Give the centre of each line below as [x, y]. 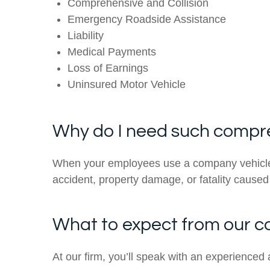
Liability [86, 35]
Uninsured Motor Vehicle [127, 84]
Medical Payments [112, 52]
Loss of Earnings [108, 68]
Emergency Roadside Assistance [147, 19]
